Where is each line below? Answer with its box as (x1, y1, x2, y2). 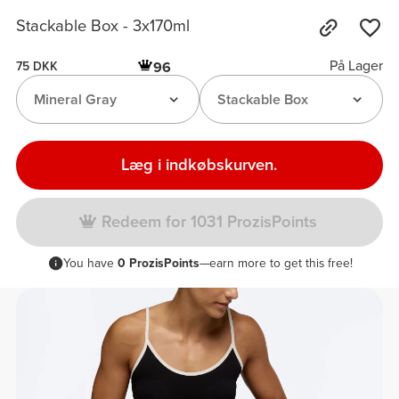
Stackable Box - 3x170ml (16, 16, 191, 37)
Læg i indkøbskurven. (121, 154, 278, 175)
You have (62, 256, 118, 272)
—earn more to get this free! (199, 256, 353, 272)
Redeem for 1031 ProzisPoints (102, 212, 318, 232)
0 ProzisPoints (117, 256, 199, 272)
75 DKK (16, 58, 59, 74)
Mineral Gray (33, 90, 117, 109)
